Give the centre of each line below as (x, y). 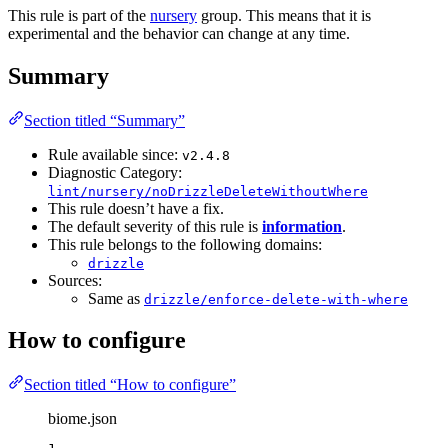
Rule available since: (115, 154)
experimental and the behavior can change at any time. (179, 33)
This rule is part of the (79, 15)
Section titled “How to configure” (130, 385)
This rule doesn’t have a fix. (136, 208)
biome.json (82, 419)
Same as (116, 298)
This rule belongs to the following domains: (185, 244)
